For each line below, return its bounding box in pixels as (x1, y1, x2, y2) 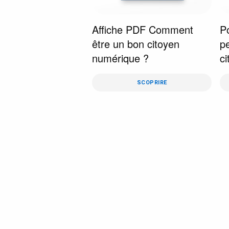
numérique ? (92, 51, 149, 65)
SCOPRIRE (136, 79, 167, 86)
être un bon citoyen (92, 36, 179, 51)
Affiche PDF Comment (92, 22, 193, 37)
